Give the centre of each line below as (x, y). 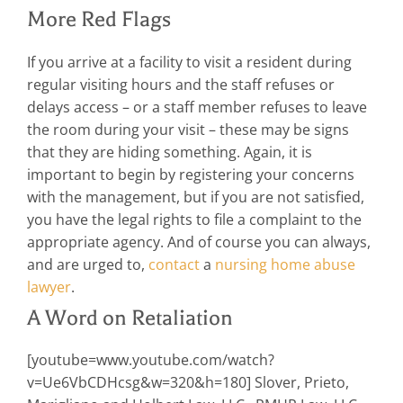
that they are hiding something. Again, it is (170, 152)
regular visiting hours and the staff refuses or (181, 84)
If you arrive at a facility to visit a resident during (189, 62)
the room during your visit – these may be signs (188, 129)
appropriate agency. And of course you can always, (199, 242)
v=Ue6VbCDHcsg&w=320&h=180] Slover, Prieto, (188, 383)
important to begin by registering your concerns (191, 174)
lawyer (49, 287)
